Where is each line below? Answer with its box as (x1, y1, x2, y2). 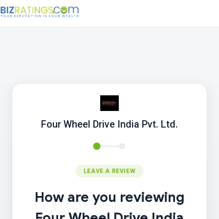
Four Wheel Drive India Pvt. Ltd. (41, 118, 178, 130)
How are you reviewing (35, 189, 184, 206)
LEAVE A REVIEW (83, 168, 136, 175)
